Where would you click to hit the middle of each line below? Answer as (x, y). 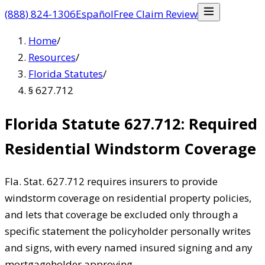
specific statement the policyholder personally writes (128, 231)
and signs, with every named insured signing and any (129, 248)
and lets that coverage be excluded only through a (122, 215)
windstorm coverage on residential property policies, (128, 198)
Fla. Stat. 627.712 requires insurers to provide (111, 182)
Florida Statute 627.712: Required (131, 124)
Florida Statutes (66, 74)
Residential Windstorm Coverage (130, 149)
